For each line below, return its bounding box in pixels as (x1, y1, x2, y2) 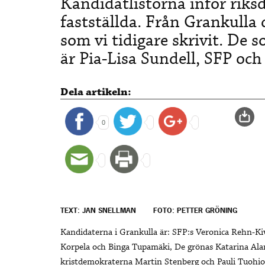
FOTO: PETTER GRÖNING (153, 206, 237, 216)
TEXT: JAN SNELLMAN (60, 206, 136, 216)
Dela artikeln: (60, 85, 131, 99)
